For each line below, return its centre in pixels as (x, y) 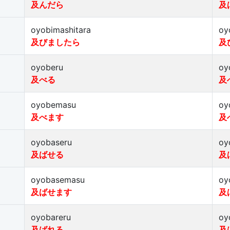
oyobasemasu (58, 180)
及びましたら (55, 42)
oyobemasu (53, 105)
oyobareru (51, 217)
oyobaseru (51, 142)
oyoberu (47, 67)
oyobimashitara (61, 30)
